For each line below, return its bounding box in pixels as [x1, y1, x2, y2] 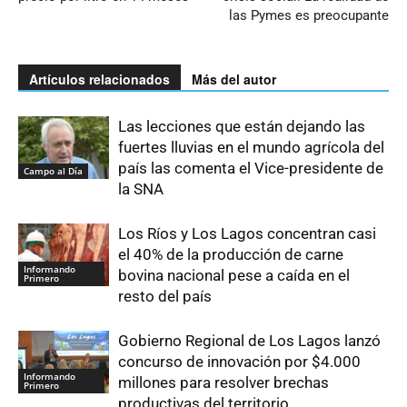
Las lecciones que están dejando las [118, 117, 365, 136]
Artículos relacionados [29, 70, 170, 89]
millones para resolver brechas [118, 373, 329, 392]
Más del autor [192, 70, 276, 89]
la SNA [118, 180, 164, 199]
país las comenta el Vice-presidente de [118, 159, 383, 178]
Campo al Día [24, 164, 83, 178]
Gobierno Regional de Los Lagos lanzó [118, 332, 381, 351]
